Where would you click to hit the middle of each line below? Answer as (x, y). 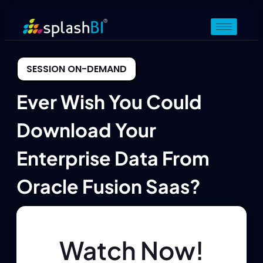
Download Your (86, 129)
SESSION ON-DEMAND (77, 69)
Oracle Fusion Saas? (109, 186)
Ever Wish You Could (109, 101)
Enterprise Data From (113, 158)
